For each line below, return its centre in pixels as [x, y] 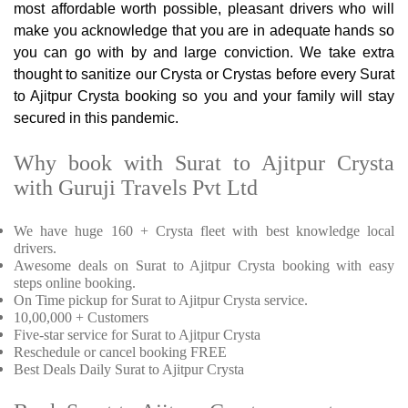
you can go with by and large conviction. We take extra [204, 53]
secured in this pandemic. [96, 118]
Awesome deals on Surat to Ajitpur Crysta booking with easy [204, 266]
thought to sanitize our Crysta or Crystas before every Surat [204, 75]
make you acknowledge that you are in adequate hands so [204, 31]
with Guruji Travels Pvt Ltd [136, 188]
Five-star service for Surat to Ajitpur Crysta [137, 335]
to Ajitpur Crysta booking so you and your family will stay [204, 97]
